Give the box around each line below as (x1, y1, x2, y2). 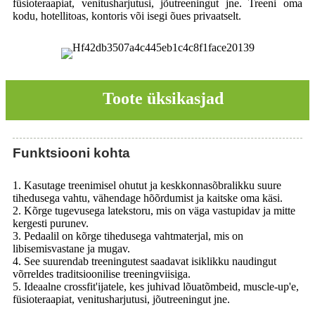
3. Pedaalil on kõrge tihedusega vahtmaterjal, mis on (13, 229, 243, 242)
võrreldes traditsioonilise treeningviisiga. (13, 267, 191, 280)
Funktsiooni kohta (13, 145, 130, 160)
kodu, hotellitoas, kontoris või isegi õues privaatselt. (13, 9, 241, 22)
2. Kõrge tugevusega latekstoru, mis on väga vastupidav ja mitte (13, 204, 295, 217)
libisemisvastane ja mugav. (13, 242, 130, 255)
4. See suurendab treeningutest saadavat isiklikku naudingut (13, 255, 276, 267)
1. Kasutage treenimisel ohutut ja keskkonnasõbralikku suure (13, 179, 281, 191)
